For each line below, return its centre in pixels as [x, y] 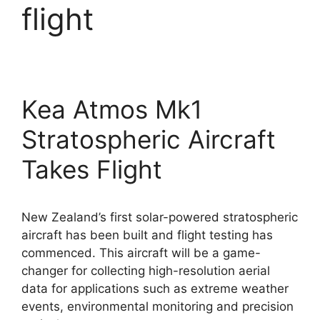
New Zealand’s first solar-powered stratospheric [160, 217]
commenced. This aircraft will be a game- [141, 253]
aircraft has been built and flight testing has [147, 235]
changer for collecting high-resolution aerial [146, 271]
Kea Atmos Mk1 [112, 110]
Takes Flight [92, 170]
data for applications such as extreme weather [155, 289]
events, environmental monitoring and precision [157, 307]
